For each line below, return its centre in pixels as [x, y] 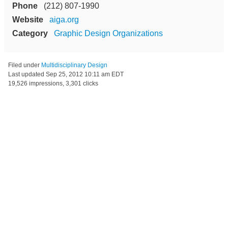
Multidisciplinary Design [74, 65]
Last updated [27, 74]
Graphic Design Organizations [108, 33]
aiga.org [64, 19]
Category [30, 33]
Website [28, 19]
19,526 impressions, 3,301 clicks [53, 83]
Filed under [25, 65]
